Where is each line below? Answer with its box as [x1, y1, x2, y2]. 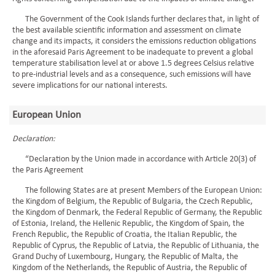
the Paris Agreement [12, 166, 83, 175]
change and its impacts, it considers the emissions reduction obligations [12, 37, 256, 46]
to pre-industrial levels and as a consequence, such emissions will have [12, 70, 251, 79]
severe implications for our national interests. [12, 81, 168, 90]
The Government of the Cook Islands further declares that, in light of [12, 15, 259, 24]
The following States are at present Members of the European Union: [12, 186, 262, 195]
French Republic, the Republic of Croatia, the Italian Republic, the [12, 230, 237, 239]
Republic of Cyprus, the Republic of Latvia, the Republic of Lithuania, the [12, 241, 259, 250]
